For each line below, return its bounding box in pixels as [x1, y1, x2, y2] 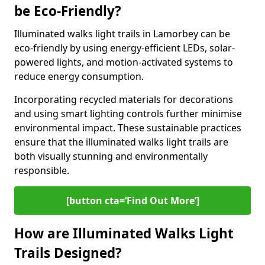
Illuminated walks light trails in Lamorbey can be [14, 27, 230, 40]
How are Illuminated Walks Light [14, 224, 234, 243]
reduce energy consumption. [14, 70, 144, 83]
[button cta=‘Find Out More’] [66, 194, 199, 207]
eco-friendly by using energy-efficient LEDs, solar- [14, 41, 235, 54]
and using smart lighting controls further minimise [14, 107, 242, 120]
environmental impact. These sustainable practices [14, 121, 241, 134]
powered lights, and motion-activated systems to [14, 56, 233, 69]
